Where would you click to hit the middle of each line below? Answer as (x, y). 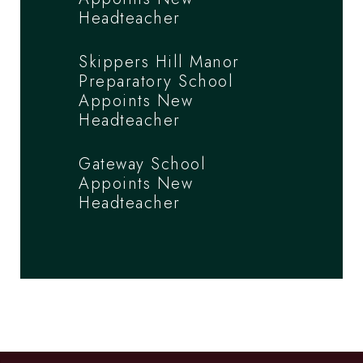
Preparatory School (156, 81)
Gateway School (142, 164)
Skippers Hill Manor (159, 62)
